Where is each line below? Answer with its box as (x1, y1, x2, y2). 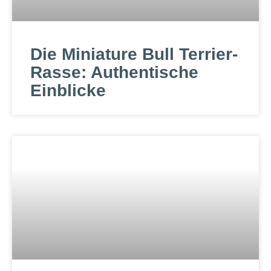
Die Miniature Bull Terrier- (30, 44, 238, 64)
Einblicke (30, 80, 106, 100)
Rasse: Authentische (30, 62, 198, 82)
